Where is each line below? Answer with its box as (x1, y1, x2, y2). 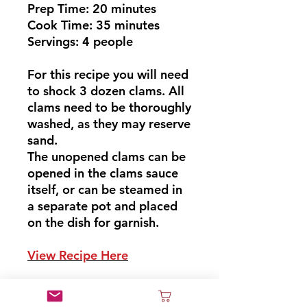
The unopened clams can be (27, 149, 186, 165)
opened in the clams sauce (27, 165, 178, 182)
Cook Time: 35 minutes (27, 17, 160, 34)
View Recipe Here (27, 247, 128, 264)
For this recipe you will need (27, 66, 188, 83)
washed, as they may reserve (27, 116, 191, 132)
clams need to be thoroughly (27, 99, 191, 116)
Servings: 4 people (27, 34, 133, 50)
